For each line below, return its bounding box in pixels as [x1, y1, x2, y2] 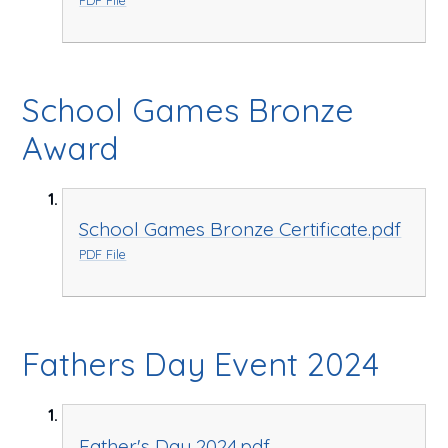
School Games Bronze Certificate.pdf [79, 217, 402, 242]
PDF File [79, 246, 127, 263]
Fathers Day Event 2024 [22, 344, 380, 385]
